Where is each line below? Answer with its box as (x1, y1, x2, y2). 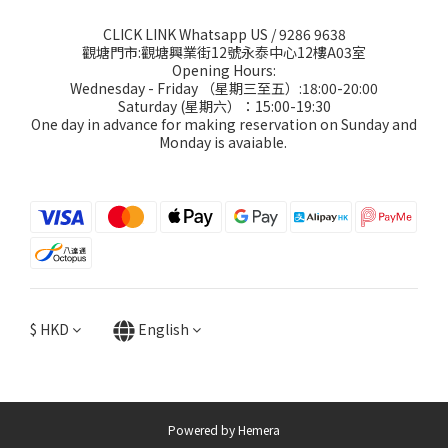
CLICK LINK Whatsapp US (102, 24, 268, 44)
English (138, 319, 189, 339)
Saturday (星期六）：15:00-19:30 (117, 96, 331, 116)
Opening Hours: (172, 60, 276, 80)
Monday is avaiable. (158, 132, 290, 152)
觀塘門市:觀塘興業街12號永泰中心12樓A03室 (82, 42, 366, 62)
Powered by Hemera (168, 421, 280, 439)
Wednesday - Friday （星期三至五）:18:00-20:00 (70, 78, 378, 98)
